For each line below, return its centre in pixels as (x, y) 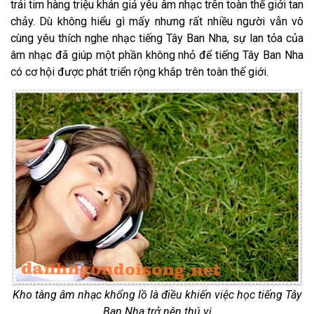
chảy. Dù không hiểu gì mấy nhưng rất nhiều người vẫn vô (157, 22)
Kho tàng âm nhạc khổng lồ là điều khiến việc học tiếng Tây (157, 294)
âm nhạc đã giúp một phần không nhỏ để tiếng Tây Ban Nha (157, 55)
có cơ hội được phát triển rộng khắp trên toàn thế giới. (139, 72)
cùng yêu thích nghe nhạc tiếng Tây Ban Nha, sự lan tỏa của (157, 39)
